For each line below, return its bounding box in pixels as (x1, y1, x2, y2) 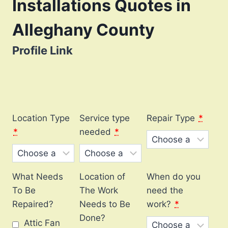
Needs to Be (79, 199, 130, 210)
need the (147, 185, 183, 196)
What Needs (12, 172, 63, 182)
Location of (79, 172, 125, 182)
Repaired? (12, 199, 53, 210)
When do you (147, 172, 201, 182)
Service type (79, 113, 130, 124)
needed (79, 127, 111, 137)
